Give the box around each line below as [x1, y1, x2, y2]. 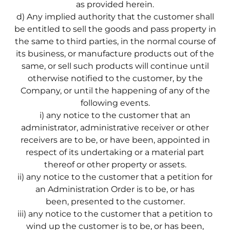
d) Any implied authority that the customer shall [16, 11, 214, 22]
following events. [80, 98, 150, 108]
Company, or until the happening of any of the [20, 85, 210, 95]
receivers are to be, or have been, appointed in [20, 135, 210, 145]
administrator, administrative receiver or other [21, 122, 209, 132]
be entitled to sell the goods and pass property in [14, 24, 216, 34]
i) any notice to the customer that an [40, 110, 190, 120]
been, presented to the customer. [45, 196, 185, 206]
